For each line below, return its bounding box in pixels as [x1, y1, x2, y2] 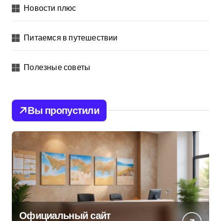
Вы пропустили [28, 104, 99, 116]
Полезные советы [24, 62, 91, 72]
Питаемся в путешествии [24, 32, 118, 42]
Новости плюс [24, 2, 76, 13]
